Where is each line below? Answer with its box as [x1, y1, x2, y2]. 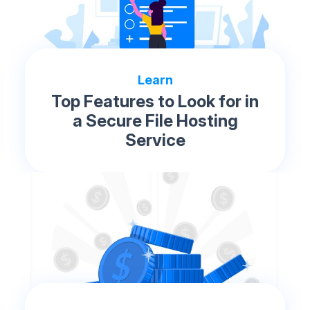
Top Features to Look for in [51, 91, 259, 112]
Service [125, 130, 185, 151]
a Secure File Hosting [72, 111, 238, 131]
